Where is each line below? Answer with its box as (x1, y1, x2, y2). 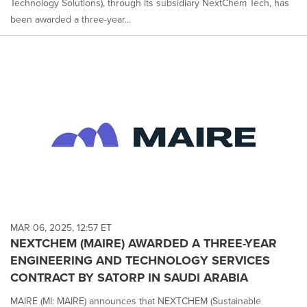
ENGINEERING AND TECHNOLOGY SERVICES (10, 251, 270, 269)
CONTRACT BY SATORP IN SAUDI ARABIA (10, 268, 248, 286)
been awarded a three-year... (10, 12, 131, 27)
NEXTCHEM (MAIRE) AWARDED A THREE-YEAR (10, 234, 277, 252)
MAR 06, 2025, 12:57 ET (10, 220, 112, 235)
